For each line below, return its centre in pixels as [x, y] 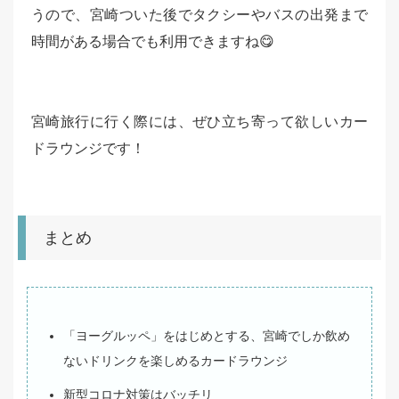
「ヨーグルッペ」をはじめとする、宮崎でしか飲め [207, 336]
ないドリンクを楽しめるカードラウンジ [175, 361]
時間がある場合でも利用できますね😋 [153, 42]
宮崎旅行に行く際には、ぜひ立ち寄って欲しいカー [199, 122]
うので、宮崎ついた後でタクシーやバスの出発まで [199, 15]
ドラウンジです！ [88, 149]
